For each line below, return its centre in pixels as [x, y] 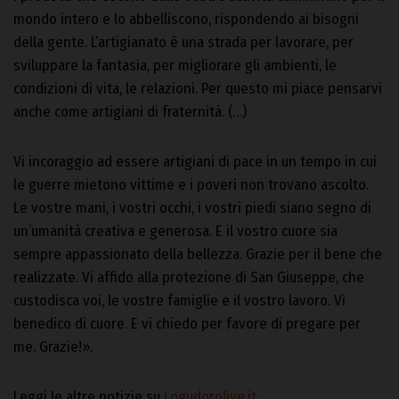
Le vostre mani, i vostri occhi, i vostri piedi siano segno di [192, 208]
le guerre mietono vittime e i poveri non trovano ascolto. [191, 184]
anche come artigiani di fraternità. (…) [130, 111]
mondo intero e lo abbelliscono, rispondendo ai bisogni [186, 19]
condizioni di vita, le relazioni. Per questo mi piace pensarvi [198, 88]
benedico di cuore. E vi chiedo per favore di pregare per [187, 323]
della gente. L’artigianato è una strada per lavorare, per [183, 42]
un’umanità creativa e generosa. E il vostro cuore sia [175, 231]
